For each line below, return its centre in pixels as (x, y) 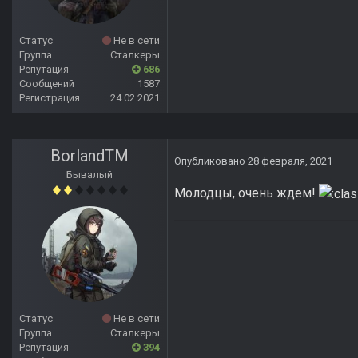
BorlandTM (89, 156)
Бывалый (89, 175)
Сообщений (47, 84)
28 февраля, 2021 (290, 161)
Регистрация (50, 98)
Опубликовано (211, 161)
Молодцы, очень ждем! (247, 193)
